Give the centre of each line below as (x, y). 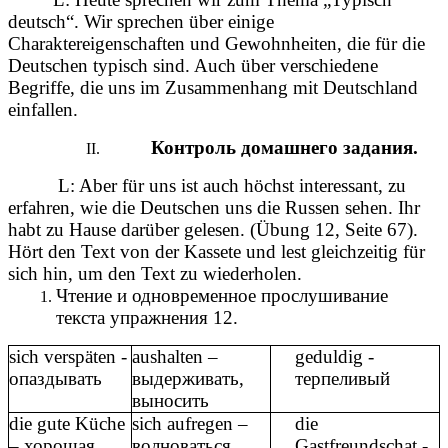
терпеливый (342, 378)
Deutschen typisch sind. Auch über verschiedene (193, 65)
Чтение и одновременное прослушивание (222, 295)
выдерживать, (188, 378)
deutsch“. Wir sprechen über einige (141, 21)
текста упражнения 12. (147, 317)
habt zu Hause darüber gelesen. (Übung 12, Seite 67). (213, 229)
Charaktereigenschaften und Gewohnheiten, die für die (216, 43)
